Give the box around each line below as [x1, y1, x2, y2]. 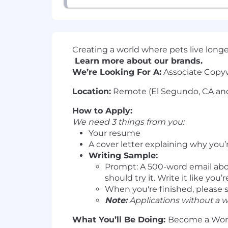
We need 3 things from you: [72, 117, 186, 127]
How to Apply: [72, 106, 132, 116]
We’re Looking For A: [72, 67, 161, 77]
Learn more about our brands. [75, 56, 203, 66]
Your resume [89, 128, 140, 138]
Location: [72, 87, 111, 97]
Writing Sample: [89, 151, 158, 161]
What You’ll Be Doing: [72, 215, 168, 225]
